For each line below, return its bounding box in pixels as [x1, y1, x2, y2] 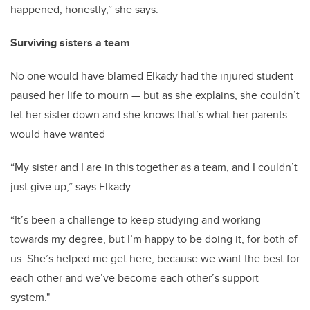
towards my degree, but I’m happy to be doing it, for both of [10, 231, 298, 248]
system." [10, 289, 50, 306]
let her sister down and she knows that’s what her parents [10, 107, 287, 123]
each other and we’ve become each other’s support [10, 270, 259, 286]
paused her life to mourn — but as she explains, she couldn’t [10, 87, 300, 104]
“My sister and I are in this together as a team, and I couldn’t [10, 159, 298, 176]
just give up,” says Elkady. [10, 179, 133, 195]
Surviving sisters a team [10, 35, 130, 51]
